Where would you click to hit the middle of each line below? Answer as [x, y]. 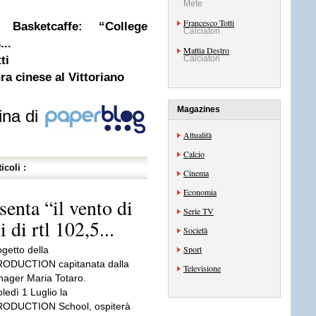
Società [195, 230]
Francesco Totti [209, 23]
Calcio [194, 154]
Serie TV [199, 211]
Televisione [202, 268]
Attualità [197, 135]
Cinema [196, 173]
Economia [200, 192]
